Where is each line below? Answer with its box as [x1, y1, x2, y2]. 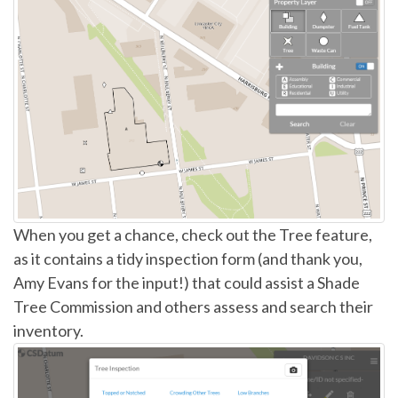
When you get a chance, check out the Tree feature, [13, 225, 372, 245]
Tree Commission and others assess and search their [13, 297, 373, 317]
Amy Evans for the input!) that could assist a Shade [13, 273, 360, 293]
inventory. [13, 321, 84, 341]
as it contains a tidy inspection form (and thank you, [13, 249, 362, 269]
